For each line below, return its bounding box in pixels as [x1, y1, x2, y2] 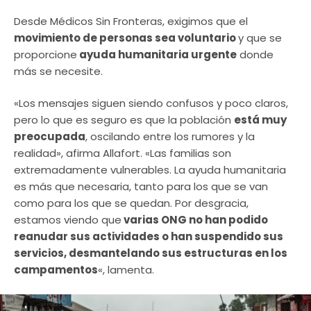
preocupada [14, 129, 85, 144]
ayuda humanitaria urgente [77, 47, 237, 62]
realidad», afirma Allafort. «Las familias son [14, 146, 231, 160]
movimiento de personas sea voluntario [14, 30, 238, 45]
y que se [238, 30, 282, 45]
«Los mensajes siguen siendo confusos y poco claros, [14, 96, 288, 110]
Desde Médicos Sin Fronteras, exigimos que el [14, 13, 248, 28]
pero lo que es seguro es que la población [14, 112, 234, 127]
